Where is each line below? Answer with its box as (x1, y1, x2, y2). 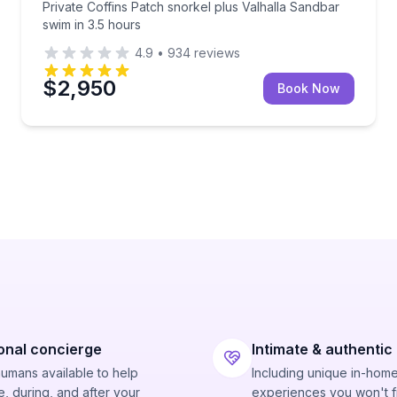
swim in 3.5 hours (43, 17, 141, 32)
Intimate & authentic (252, 340, 393, 358)
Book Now (277, 81, 340, 96)
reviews (191, 45, 240, 60)
